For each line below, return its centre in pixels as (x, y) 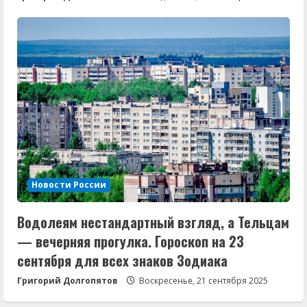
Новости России (69, 184)
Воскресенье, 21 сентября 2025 (202, 280)
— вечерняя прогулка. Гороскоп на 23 (131, 241)
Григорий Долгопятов (67, 280)
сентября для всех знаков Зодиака (122, 260)
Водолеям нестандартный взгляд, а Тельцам (153, 222)
